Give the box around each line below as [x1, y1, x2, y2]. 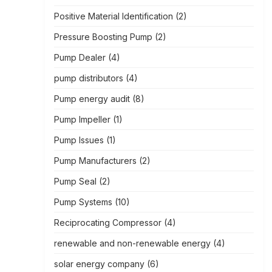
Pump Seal [53, 176, 97, 186]
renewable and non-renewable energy [53, 238, 211, 248]
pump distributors [53, 73, 123, 83]
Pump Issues [53, 135, 104, 145]
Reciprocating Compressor [53, 217, 161, 228]
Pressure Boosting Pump [53, 32, 152, 42]
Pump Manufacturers [53, 155, 137, 166]
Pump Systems [53, 197, 112, 207]
